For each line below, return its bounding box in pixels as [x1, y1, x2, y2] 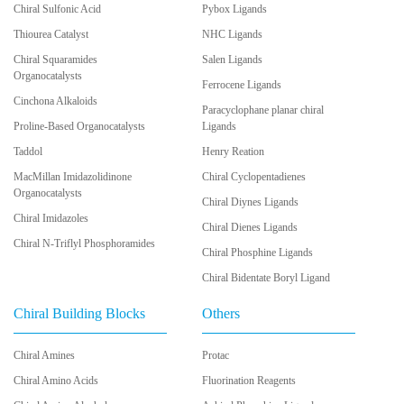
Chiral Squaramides [14, 52, 97, 66]
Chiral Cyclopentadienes [202, 170, 306, 183]
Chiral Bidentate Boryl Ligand [202, 271, 330, 284]
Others [202, 305, 240, 321]
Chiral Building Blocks [14, 305, 145, 321]
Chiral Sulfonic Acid [14, 2, 101, 15]
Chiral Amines [14, 348, 75, 362]
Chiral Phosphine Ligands [202, 245, 313, 259]
